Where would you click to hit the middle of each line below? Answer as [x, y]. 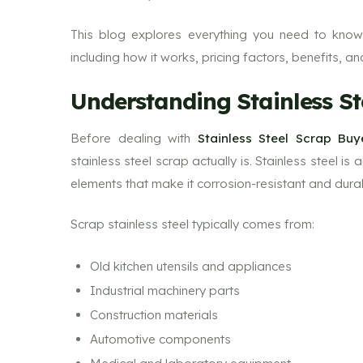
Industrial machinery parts [165, 290]
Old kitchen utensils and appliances [191, 266]
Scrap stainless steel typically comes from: [192, 224]
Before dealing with [134, 138]
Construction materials [154, 314]
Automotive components [160, 339]
